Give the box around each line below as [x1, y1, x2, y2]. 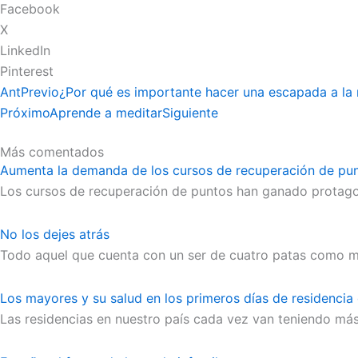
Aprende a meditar [50, 105, 162, 121]
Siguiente [162, 105, 218, 121]
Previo [21, 84, 59, 100]
